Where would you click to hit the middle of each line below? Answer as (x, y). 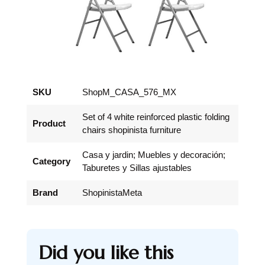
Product (49, 124)
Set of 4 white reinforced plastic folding (156, 117)
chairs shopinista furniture (132, 130)
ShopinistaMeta (112, 193)
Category (51, 161)
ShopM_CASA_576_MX (129, 92)
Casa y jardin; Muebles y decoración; (154, 155)
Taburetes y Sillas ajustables (137, 168)
